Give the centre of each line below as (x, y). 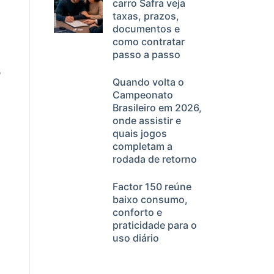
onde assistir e (147, 120)
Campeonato (143, 95)
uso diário (136, 238)
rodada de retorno (155, 159)
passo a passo (146, 54)
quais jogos (140, 133)
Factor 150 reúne (152, 187)
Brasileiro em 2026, (157, 108)
